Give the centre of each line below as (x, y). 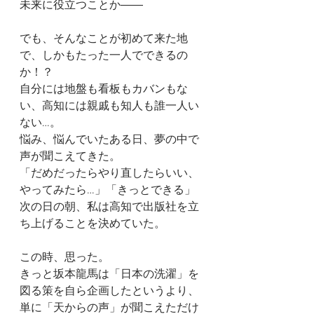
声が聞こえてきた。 (70, 157)
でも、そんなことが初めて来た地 (104, 39)
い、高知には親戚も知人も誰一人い (109, 107)
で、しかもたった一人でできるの (104, 56)
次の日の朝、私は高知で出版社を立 (109, 207)
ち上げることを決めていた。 (93, 224)
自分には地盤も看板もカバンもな (104, 90)
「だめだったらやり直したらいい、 (109, 174)
